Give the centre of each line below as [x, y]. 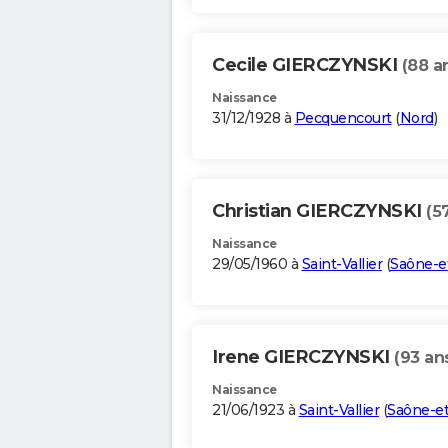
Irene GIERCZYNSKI [303, 357]
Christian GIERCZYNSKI [319, 211]
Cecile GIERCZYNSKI [307, 65]
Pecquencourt [343, 118]
